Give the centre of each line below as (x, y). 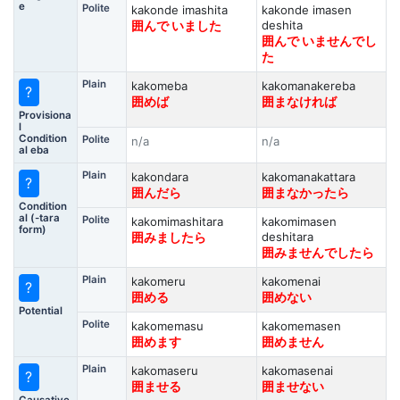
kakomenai (291, 281)
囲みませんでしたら (317, 253)
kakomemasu (167, 326)
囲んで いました (176, 26)
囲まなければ (299, 102)
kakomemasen (301, 326)
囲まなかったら (305, 193)
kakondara (159, 177)
